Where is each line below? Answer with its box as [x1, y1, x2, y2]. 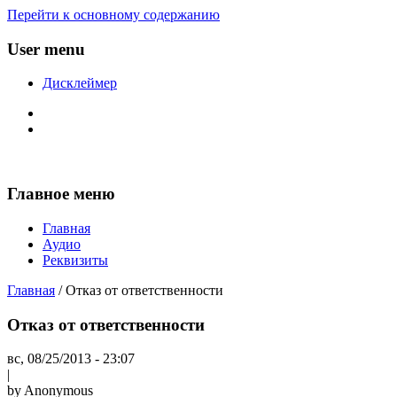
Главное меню [7, 184, 115, 204]
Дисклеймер [43, 75, 117, 91]
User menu [7, 39, 85, 58]
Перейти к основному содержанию [7, 7, 220, 22]
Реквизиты [43, 252, 108, 268]
